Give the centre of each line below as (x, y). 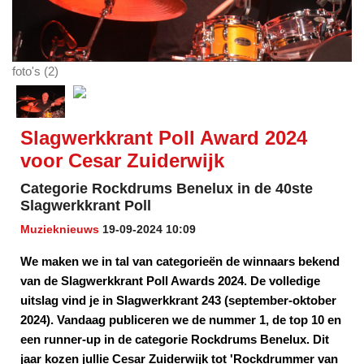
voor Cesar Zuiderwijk (122, 161)
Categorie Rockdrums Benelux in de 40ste (167, 189)
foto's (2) (35, 71)
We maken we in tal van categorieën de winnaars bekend (180, 262)
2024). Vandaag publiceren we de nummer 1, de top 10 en (181, 320)
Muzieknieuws (60, 230)
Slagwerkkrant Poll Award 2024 (164, 138)
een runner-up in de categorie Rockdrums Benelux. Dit (175, 340)
